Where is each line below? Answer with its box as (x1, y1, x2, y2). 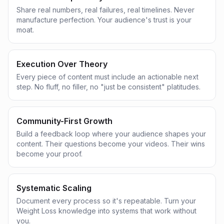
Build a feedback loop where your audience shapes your (16, 129, 206, 138)
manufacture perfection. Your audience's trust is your (16, 15, 191, 24)
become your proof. (16, 149, 82, 158)
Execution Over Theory (16, 59, 107, 69)
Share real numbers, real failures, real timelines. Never (16, 5, 194, 14)
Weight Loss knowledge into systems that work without (16, 206, 196, 215)
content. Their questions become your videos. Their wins (16, 139, 205, 148)
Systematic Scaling (16, 183, 91, 193)
